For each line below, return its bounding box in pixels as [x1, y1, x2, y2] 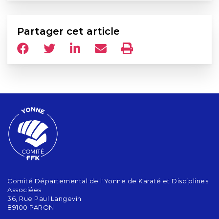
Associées [7, 186, 42, 194]
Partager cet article [17, 25, 120, 38]
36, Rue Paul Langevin [7, 195, 82, 203]
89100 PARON [7, 203, 54, 212]
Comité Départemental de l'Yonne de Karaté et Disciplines [7, 177, 209, 185]
